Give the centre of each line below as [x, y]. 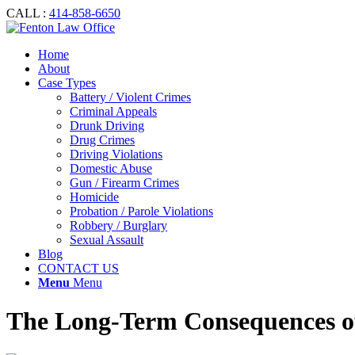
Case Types [67, 83]
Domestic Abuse [111, 168]
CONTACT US [78, 268]
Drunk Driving [107, 126]
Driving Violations [116, 154]
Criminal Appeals [113, 111]
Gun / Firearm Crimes [124, 183]
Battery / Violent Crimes [130, 97]
